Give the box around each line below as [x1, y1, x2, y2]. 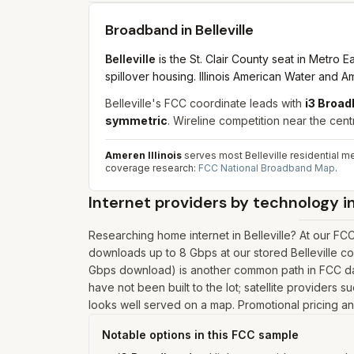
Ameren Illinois [105, 149, 182, 161]
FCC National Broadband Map [198, 162, 335, 174]
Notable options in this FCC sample [102, 328, 299, 341]
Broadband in [105, 21, 195, 40]
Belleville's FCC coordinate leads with [105, 96, 305, 110]
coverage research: [105, 162, 198, 174]
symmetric [105, 114, 168, 127]
